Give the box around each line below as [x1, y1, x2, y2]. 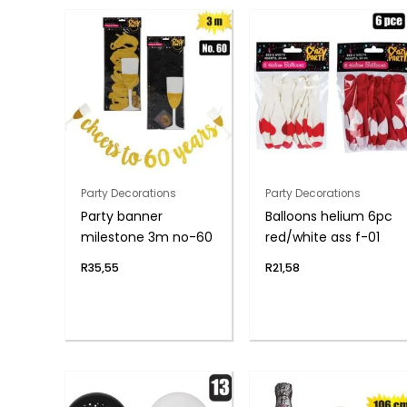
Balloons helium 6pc [265, 206, 393, 225]
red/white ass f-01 [265, 227, 381, 246]
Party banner [80, 206, 163, 225]
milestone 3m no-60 [80, 227, 213, 246]
